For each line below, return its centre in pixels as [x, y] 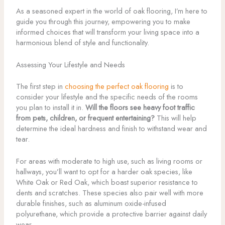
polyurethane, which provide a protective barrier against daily [111, 214]
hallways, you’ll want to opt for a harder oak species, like [104, 172]
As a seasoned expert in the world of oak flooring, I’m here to [111, 11]
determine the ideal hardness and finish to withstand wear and [111, 128]
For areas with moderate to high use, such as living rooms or [109, 161]
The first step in [40, 86]
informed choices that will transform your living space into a [107, 32]
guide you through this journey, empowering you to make [103, 21]
